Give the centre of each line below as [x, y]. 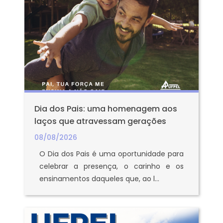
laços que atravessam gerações [100, 121]
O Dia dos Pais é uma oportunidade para [111, 154]
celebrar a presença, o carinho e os [111, 166]
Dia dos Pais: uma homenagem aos [106, 109]
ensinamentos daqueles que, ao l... [99, 179]
